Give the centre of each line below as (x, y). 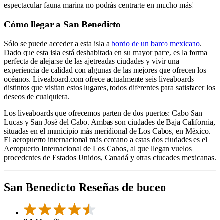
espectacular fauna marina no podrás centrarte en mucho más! (99, 5)
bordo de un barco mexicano (156, 43)
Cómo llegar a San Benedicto (62, 24)
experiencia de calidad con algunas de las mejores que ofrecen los (105, 70)
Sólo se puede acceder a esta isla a (58, 43)
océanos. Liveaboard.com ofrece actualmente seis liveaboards (99, 79)
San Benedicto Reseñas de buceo (85, 187)
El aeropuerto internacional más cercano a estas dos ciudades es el (106, 139)
